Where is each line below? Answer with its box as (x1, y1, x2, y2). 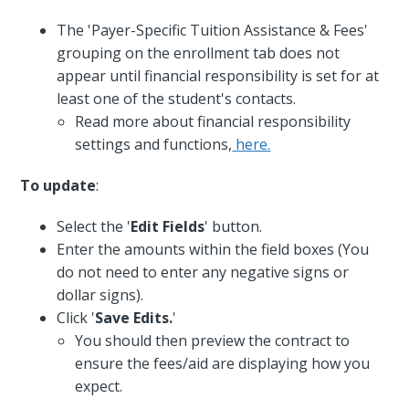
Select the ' (57, 216, 131, 237)
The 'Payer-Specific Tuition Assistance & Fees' (57, 20, 369, 41)
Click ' (57, 308, 96, 329)
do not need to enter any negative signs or (57, 262, 350, 283)
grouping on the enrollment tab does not (57, 43, 341, 64)
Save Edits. (95, 308, 173, 329)
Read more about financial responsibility (75, 111, 351, 132)
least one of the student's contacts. (57, 89, 297, 110)
